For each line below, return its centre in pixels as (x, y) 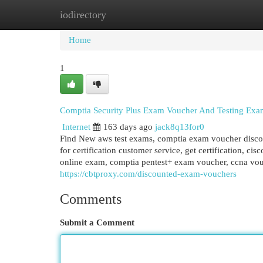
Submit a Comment (97, 222)
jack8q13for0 (180, 127)
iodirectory (83, 15)
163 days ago (128, 127)
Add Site (215, 15)
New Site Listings (149, 15)
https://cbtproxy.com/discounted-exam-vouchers (148, 174)
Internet (76, 127)
